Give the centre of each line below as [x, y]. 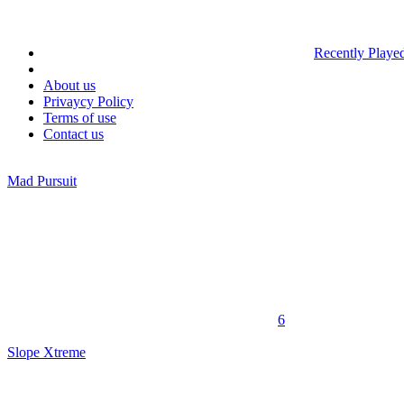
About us [69, 85]
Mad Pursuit [42, 180]
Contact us [73, 133]
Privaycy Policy [88, 101]
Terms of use [80, 117]
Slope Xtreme [46, 352]
